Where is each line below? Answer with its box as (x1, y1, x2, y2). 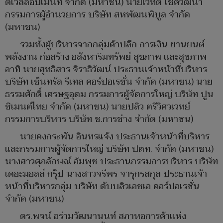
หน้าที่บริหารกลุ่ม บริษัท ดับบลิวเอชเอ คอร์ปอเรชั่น (5, 179, 200, 195)
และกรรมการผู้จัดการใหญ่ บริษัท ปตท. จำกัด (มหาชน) (5, 141, 214, 157)
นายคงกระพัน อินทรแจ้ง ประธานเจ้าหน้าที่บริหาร (20, 129, 210, 145)
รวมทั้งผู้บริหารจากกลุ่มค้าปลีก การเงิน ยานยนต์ (20, 37, 205, 53)
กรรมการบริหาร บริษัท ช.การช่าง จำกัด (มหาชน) (5, 111, 193, 127)
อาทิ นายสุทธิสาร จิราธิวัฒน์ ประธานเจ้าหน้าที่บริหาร (5, 62, 207, 78)
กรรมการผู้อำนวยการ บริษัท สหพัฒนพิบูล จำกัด (5, 7, 190, 23)
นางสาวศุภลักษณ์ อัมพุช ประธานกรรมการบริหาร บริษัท (5, 154, 218, 170)
